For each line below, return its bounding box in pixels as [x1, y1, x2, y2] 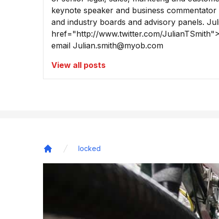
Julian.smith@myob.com [73, 41, 163, 51]
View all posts [51, 60, 106, 70]
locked [78, 144, 101, 153]
